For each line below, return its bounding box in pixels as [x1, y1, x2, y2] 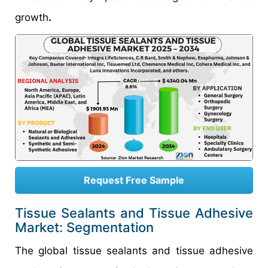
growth [15, 11, 48, 23]
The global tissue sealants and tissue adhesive [15, 245, 253, 257]
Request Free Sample [84, 174, 184, 187]
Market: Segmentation [15, 220, 154, 236]
